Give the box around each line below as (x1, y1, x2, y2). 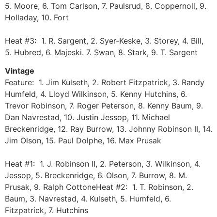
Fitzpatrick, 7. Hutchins (5, 205, 88, 215)
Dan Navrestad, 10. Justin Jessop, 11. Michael (5, 112, 170, 122)
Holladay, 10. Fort (5, 12, 69, 22)
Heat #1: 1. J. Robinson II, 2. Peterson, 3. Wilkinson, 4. (5, 158, 201, 169)
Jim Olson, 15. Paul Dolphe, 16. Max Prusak (5, 135, 164, 145)
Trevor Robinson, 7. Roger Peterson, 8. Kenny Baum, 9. (5, 100, 203, 110)
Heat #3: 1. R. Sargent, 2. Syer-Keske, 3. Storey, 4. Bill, (5, 35, 203, 46)
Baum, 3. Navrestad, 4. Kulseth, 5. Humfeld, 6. (5, 193, 171, 203)
